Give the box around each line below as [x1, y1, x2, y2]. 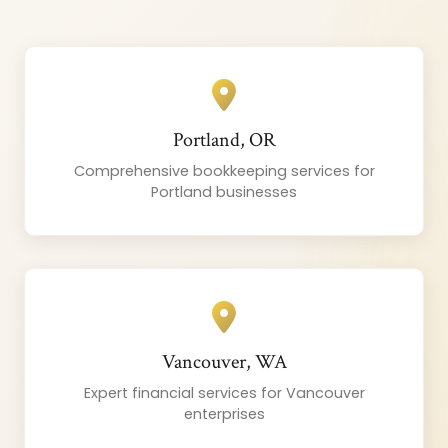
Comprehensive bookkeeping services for [73, 161, 375, 182]
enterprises [183, 404, 265, 425]
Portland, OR [172, 127, 276, 154]
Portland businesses [151, 182, 297, 203]
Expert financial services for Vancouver [83, 383, 365, 404]
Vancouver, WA [161, 349, 287, 376]
